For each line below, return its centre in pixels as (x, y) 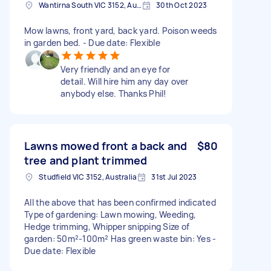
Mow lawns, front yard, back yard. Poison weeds (121, 30)
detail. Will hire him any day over (125, 81)
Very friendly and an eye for (115, 69)
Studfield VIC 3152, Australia (88, 177)
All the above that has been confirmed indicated (120, 202)
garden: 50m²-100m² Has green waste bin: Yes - (120, 238)
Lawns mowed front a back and (106, 145)
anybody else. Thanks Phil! (114, 93)
